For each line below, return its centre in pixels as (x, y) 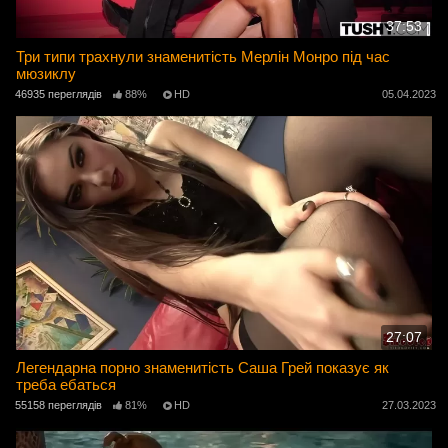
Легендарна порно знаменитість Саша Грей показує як (203, 368)
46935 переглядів (58, 94)
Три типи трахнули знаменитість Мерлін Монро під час (203, 56)
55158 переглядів (58, 405)
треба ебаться (66, 385)
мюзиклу (46, 73)
